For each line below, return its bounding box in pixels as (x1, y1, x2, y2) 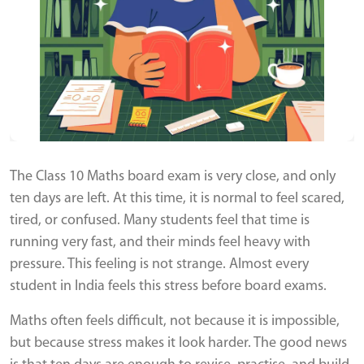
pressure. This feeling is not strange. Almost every (10, 257, 309, 272)
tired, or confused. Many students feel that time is (10, 213, 310, 228)
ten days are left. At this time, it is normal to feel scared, (10, 191, 344, 206)
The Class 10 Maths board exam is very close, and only (10, 169, 336, 184)
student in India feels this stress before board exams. (10, 279, 327, 294)
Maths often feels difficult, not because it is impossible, (10, 314, 340, 329)
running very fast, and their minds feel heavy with (10, 235, 310, 250)
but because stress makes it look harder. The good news (10, 336, 347, 351)
